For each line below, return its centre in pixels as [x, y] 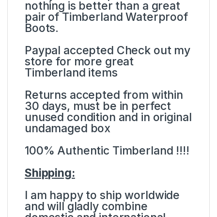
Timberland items [71, 73]
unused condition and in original [108, 117]
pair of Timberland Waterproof [106, 17]
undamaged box [68, 129]
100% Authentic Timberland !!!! [107, 151]
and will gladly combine [86, 207]
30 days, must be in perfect [98, 106]
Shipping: [50, 173]
